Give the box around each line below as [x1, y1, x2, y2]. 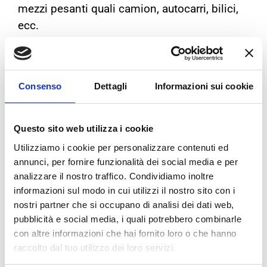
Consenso [18, 81, 62, 91]
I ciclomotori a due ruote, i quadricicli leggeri [18, 36, 242, 49]
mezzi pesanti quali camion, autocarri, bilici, [18, 2, 238, 16]
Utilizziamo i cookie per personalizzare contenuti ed [14, 142, 228, 153]
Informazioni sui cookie [154, 81, 253, 91]
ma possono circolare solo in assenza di [18, 69, 223, 83]
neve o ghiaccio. [18, 86, 100, 100]
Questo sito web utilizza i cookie [14, 123, 154, 133]
